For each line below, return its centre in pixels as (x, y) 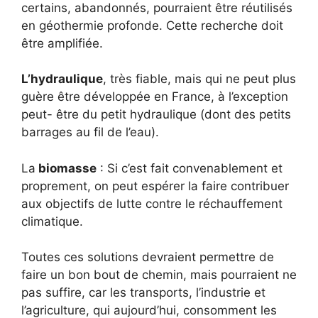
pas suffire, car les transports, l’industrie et (143, 293)
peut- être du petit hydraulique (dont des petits (156, 115)
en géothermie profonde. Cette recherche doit (152, 25)
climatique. (52, 221)
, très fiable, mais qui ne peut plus (199, 79)
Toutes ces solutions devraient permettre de (148, 257)
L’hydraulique (62, 79)
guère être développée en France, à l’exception (155, 97)
